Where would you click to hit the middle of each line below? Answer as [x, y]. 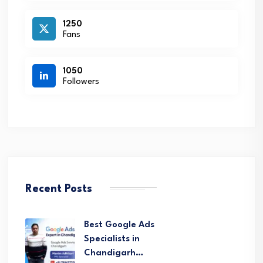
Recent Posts [59, 189]
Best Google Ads [119, 225]
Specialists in [112, 239]
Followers [81, 82]
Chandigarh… [114, 253]
